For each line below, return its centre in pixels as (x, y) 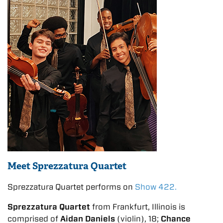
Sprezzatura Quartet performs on (71, 187)
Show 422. (156, 187)
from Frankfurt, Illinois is (139, 207)
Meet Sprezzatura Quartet (67, 166)
